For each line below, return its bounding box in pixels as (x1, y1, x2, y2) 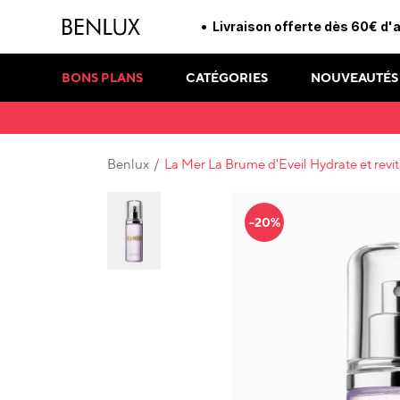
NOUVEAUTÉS (311, 70, 398, 85)
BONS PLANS (62, 70, 143, 85)
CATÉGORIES (186, 70, 268, 85)
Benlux (107, 156, 149, 172)
